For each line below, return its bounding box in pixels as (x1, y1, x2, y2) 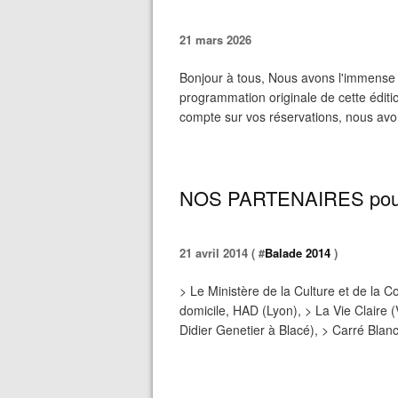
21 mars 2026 (179, 31, 251, 48)
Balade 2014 (265, 244, 330, 261)
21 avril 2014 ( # (179, 244, 265, 261)
